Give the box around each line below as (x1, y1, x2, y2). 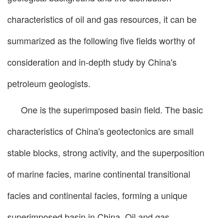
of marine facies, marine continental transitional (7, 167, 190, 181)
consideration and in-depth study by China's (7, 55, 177, 69)
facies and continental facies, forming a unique (7, 189, 187, 202)
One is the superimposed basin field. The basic (21, 103, 203, 116)
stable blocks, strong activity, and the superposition (7, 146, 204, 159)
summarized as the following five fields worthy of (7, 34, 195, 47)
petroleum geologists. (7, 77, 91, 90)
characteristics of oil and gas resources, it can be (7, 13, 197, 26)
